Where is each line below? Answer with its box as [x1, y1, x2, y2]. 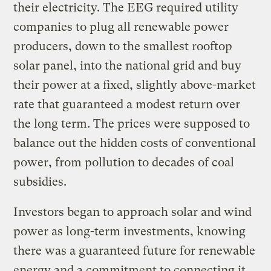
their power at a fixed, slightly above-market [13, 77, 256, 92]
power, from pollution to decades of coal [13, 155, 235, 169]
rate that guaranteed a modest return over [13, 97, 241, 111]
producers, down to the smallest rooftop [13, 39, 233, 53]
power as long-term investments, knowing [13, 224, 246, 238]
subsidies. [13, 174, 67, 189]
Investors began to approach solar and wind [13, 204, 252, 219]
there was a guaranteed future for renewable [13, 243, 256, 258]
